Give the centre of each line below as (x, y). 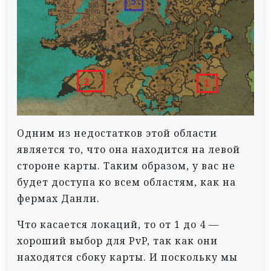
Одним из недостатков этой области (117, 133)
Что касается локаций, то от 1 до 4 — (118, 224)
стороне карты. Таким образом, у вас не (126, 165)
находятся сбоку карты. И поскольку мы (127, 257)
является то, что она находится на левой (129, 149)
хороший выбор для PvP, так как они (117, 240)
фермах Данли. (58, 198)
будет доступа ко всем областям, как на (126, 182)
